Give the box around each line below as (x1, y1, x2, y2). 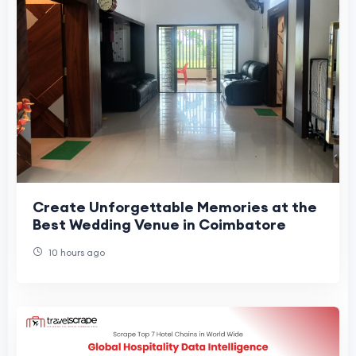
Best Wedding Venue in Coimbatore (33, 215, 286, 234)
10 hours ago (46, 246, 105, 258)
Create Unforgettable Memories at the (33, 197, 317, 216)
